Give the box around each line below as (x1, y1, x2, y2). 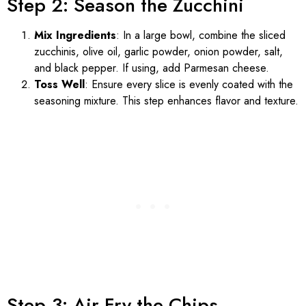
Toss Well (34, 76, 85, 92)
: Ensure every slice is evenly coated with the (85, 76, 293, 92)
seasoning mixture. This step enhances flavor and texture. (34, 92, 298, 109)
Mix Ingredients (34, 27, 116, 43)
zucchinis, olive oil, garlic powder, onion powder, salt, (34, 43, 283, 59)
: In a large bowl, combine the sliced (116, 27, 286, 43)
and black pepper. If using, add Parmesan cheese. (34, 59, 269, 76)
